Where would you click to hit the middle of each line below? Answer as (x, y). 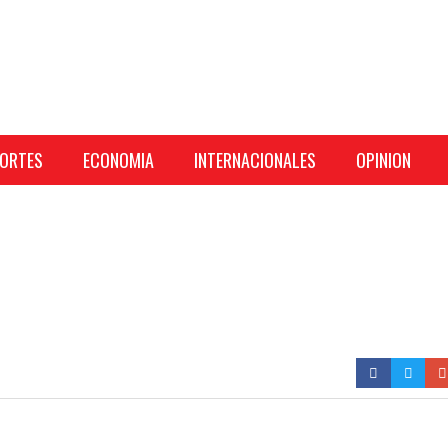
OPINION (383, 160)
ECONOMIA (118, 160)
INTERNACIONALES (255, 160)
